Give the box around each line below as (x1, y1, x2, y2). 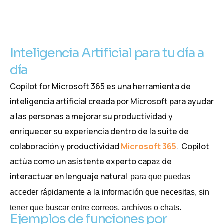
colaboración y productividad (10, 141, 121, 152)
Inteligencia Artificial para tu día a (10, 45, 204, 61)
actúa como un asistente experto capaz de (10, 156, 172, 167)
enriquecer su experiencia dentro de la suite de (10, 126, 189, 137)
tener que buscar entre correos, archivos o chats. (10, 203, 181, 212)
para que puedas (130, 172, 190, 181)
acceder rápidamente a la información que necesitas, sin (10, 188, 209, 196)
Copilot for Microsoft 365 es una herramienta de (10, 81, 191, 92)
